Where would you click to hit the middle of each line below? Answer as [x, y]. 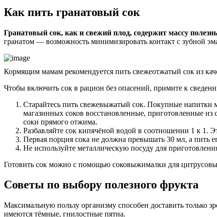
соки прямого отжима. [60, 122]
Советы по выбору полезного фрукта [101, 185]
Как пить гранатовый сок [72, 12]
